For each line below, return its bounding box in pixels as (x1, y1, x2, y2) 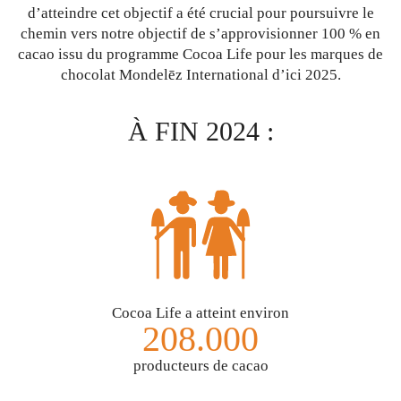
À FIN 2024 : (127, 116, 274, 147)
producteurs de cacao (132, 357, 269, 374)
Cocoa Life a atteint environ (112, 304, 289, 321)
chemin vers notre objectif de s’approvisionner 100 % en (21, 25, 380, 42)
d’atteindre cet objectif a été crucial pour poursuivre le (27, 4, 374, 21)
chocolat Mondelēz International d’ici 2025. (60, 66, 341, 83)
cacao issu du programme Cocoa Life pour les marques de (18, 46, 383, 63)
